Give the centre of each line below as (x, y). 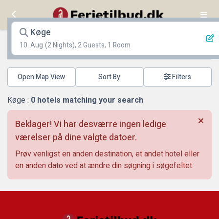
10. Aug (31, 45)
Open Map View (42, 77)
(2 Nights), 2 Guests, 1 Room (88, 45)
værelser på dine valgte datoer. (76, 138)
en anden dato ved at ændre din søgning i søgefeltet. (104, 166)
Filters (181, 77)
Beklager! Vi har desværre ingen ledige (91, 124)
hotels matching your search (89, 100)
